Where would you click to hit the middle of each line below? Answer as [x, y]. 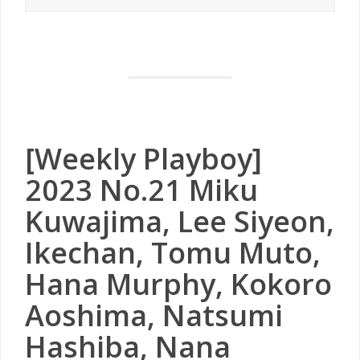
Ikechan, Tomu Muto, [173, 253]
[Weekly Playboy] [143, 159]
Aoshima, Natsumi [154, 315]
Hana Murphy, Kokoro [178, 284]
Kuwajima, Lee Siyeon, [180, 221]
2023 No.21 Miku [141, 190]
